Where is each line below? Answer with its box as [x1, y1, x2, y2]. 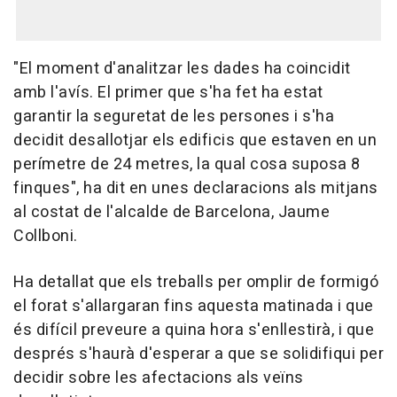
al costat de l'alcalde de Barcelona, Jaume [13, 200, 330, 225]
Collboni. [13, 224, 78, 249]
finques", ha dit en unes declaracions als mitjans [13, 176, 378, 201]
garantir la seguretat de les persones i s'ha [13, 105, 334, 129]
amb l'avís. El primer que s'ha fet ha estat [13, 81, 323, 105]
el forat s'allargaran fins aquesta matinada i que [13, 294, 374, 319]
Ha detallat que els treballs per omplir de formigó [13, 270, 378, 295]
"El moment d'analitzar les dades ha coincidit [13, 57, 351, 82]
